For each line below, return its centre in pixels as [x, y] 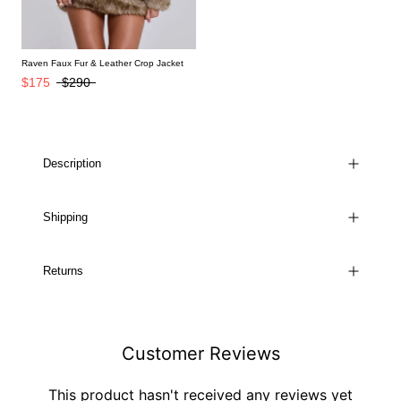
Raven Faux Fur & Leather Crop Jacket [102, 63]
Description [72, 163]
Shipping [65, 217]
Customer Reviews [200, 353]
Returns [63, 270]
